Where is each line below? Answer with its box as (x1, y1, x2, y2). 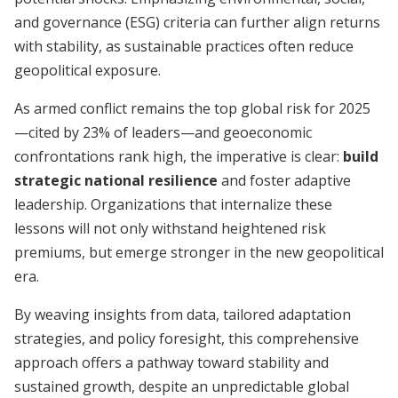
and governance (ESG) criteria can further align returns (14, 12, 380, 32)
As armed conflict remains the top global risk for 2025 (14, 99, 370, 118)
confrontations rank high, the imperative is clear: (14, 147, 343, 166)
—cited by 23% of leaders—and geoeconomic (14, 123, 312, 142)
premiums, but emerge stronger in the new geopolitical (14, 243, 384, 262)
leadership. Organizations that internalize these (14, 195, 332, 214)
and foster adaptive (218, 171, 351, 190)
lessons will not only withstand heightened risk (14, 219, 326, 238)
